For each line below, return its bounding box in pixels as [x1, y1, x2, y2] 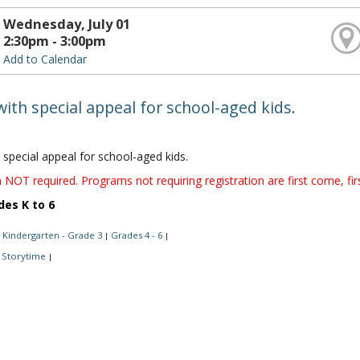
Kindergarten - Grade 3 [2, 228, 102, 241]
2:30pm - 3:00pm [2, 31, 106, 50]
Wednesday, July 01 [2, 14, 130, 33]
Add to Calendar [2, 51, 87, 67]
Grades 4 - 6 [110, 228, 162, 241]
